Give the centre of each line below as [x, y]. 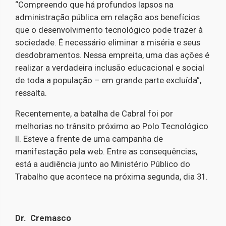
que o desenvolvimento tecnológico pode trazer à [109, 30]
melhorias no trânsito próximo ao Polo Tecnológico [112, 126]
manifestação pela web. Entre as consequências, [106, 151]
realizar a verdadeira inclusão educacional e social [110, 68]
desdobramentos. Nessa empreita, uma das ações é [112, 55]
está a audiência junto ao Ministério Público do [103, 164]
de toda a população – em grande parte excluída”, [108, 80]
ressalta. [31, 93]
